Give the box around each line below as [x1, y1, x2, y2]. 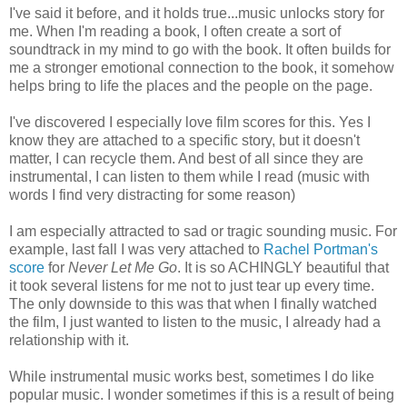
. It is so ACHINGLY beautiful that [177, 259, 389, 275]
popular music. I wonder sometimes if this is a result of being [9, 386, 394, 402]
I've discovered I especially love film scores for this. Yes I [9, 114, 371, 130]
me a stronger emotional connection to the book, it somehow [9, 59, 394, 75]
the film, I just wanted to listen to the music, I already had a [9, 313, 381, 330]
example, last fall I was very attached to [9, 241, 263, 257]
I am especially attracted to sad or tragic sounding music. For [9, 223, 397, 239]
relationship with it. [9, 332, 129, 348]
